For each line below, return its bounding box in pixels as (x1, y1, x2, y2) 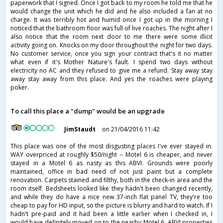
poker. (10, 83, 29, 92)
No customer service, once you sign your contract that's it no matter (10, 49, 213, 58)
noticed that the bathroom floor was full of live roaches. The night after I (10, 24, 213, 33)
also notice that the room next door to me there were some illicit (10, 32, 213, 41)
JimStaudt (64, 125, 96, 134)
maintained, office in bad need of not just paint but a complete (10, 167, 213, 176)
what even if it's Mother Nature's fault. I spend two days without (10, 58, 213, 67)
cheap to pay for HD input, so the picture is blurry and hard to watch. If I (10, 201, 213, 210)
